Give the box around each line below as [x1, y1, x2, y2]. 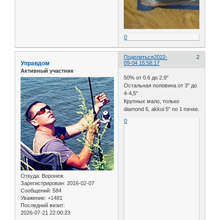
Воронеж [40, 172, 63, 179]
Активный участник [21, 68, 74, 74]
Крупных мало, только [124, 98, 180, 104]
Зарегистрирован [21, 180, 64, 186]
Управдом [21, 60, 50, 67]
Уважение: [21, 194, 46, 201]
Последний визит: [21, 202, 65, 208]
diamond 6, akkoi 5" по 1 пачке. [124, 106, 200, 112]
